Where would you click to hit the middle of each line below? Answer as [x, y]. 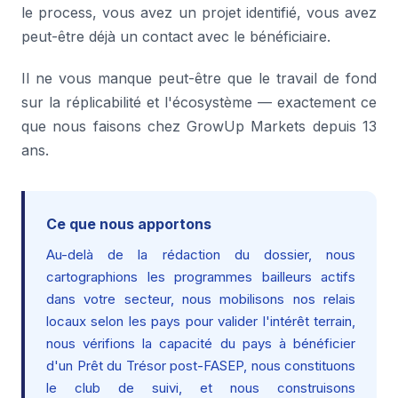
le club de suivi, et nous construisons [201, 388]
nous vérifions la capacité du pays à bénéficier [201, 343]
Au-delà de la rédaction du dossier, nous [201, 255]
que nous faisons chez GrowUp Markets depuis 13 [199, 126]
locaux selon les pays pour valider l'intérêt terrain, [201, 321]
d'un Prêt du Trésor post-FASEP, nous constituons [201, 366]
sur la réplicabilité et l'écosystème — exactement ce [199, 102]
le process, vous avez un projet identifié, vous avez [199, 12]
